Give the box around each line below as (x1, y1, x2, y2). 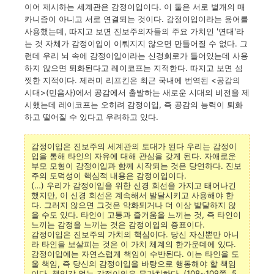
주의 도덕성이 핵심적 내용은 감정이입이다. (31, 171, 187, 180)
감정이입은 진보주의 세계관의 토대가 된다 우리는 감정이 (31, 141, 237, 151)
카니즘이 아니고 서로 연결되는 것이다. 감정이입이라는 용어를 (24, 14, 248, 24)
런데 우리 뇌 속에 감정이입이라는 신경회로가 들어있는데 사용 (24, 51, 248, 61)
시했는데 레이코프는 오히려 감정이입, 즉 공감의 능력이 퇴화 (24, 100, 243, 109)
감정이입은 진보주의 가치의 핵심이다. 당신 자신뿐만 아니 (31, 229, 239, 239)
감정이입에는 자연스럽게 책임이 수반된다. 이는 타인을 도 (31, 249, 239, 259)
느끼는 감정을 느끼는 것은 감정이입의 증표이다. (31, 220, 205, 229)
